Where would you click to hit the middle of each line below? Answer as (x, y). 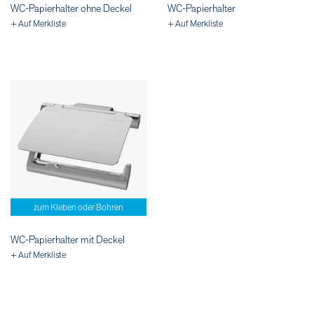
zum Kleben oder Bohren (78, 208)
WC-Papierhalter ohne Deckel (71, 9)
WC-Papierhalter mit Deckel (68, 240)
